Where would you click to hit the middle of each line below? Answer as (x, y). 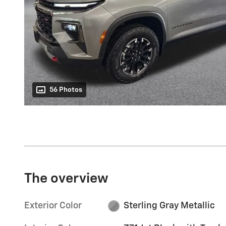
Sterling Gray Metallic (169, 206)
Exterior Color (53, 206)
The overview (66, 179)
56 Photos (66, 90)
